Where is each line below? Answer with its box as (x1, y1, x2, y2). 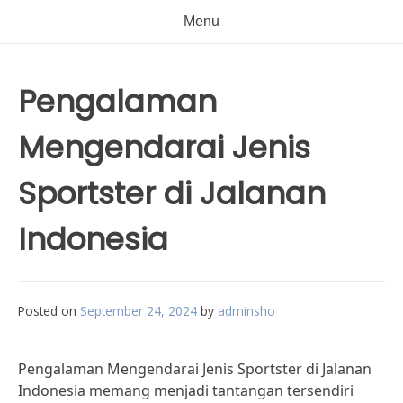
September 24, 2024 (80, 302, 197, 319)
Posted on (18, 302, 80, 319)
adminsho (218, 302, 275, 319)
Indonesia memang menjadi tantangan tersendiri (18, 381, 354, 400)
